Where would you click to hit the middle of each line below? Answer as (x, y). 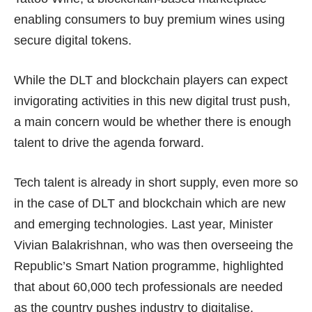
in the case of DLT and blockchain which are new (150, 203)
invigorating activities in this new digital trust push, (152, 101)
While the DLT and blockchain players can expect (151, 80)
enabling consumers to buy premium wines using (149, 19)
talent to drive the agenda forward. (109, 142)
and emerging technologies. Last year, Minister (143, 224)
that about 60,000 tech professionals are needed (148, 287)
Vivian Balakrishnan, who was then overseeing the (154, 245)
